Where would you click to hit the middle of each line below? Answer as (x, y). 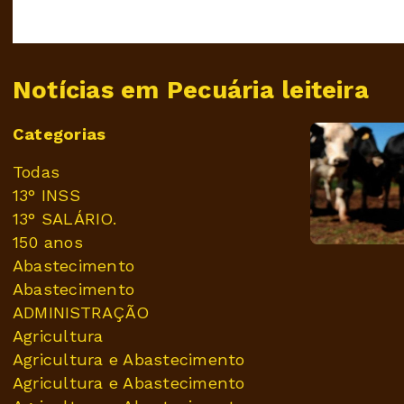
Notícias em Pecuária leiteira (191, 91)
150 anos (48, 243)
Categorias (60, 134)
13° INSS (46, 196)
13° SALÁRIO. (64, 219)
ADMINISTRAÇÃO (81, 313)
